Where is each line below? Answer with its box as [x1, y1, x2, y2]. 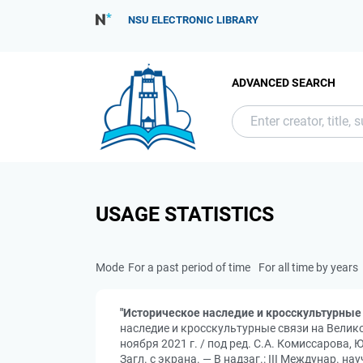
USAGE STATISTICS [96, 203, 274, 226]
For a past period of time [128, 261, 250, 274]
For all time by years [258, 261, 358, 274]
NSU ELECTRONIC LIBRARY [128, 14, 258, 26]
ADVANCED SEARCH [232, 75, 335, 89]
